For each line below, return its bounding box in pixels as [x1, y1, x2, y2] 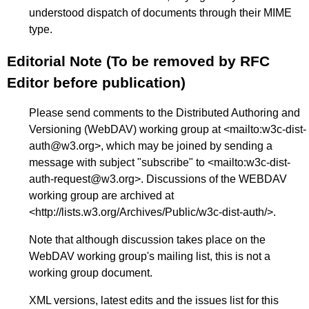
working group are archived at [29, 189, 174, 201]
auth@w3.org [29, 139, 94, 152]
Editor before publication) [7, 74, 186, 90]
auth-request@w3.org [29, 172, 134, 185]
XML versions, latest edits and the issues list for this [29, 294, 279, 306]
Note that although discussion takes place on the [29, 233, 266, 246]
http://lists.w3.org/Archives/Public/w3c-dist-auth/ [35, 206, 267, 218]
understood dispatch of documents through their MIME [29, 7, 292, 19]
